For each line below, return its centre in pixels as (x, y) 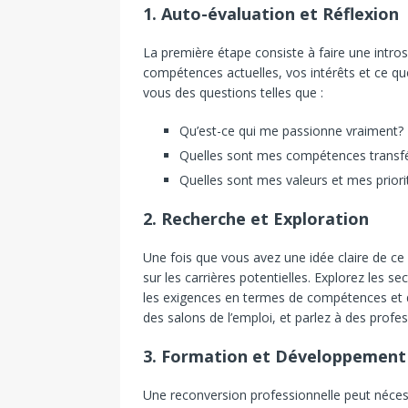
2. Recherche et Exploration (256, 219)
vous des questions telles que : (233, 93)
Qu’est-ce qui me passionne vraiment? (291, 131)
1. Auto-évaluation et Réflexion (271, 14)
